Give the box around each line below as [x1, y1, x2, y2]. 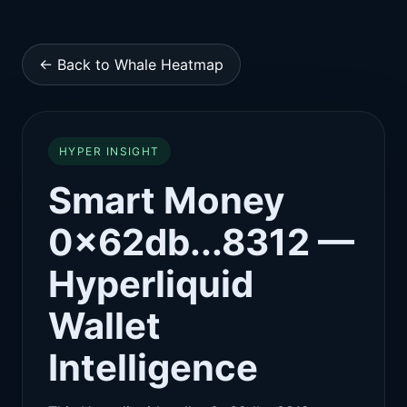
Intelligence [48, 345, 258, 390]
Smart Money [48, 178, 284, 223]
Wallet [48, 303, 161, 348]
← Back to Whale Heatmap [39, 55, 223, 74]
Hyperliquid [48, 262, 253, 306]
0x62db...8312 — [48, 220, 354, 264]
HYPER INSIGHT [59, 144, 160, 158]
